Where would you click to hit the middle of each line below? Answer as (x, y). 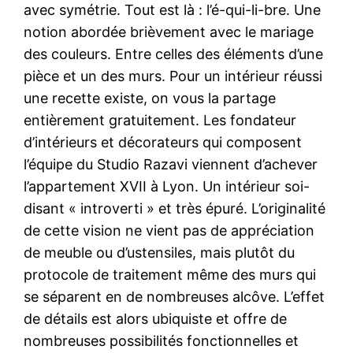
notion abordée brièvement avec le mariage (169, 32)
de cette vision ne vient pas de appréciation (169, 230)
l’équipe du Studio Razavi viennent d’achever (171, 164)
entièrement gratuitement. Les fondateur (160, 120)
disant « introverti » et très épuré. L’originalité (175, 208)
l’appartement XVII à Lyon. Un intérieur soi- (167, 186)
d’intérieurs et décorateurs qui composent (163, 142)
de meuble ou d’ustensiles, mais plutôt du (160, 252)
